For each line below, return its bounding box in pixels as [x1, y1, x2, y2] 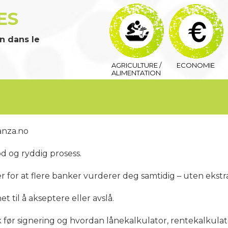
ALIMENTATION [111, 68, 161, 77]
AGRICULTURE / [111, 61, 161, 69]
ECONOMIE [177, 61, 215, 69]
